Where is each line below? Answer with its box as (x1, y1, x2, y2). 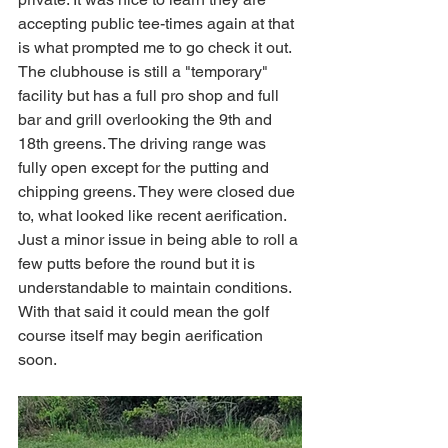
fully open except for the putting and (18, 158, 273, 177)
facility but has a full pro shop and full (18, 86, 283, 105)
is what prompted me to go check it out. (18, 38, 295, 57)
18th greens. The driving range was (18, 134, 270, 153)
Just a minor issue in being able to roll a (18, 230, 302, 249)
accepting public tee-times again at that (18, 14, 298, 33)
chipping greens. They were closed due (18, 182, 299, 201)
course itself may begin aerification (18, 326, 267, 345)
